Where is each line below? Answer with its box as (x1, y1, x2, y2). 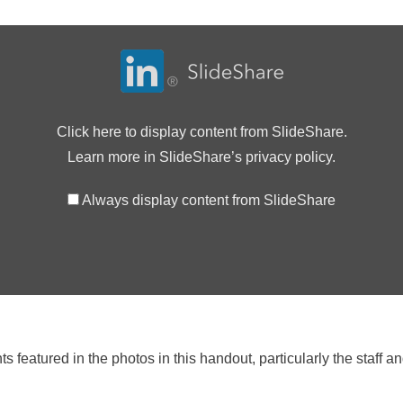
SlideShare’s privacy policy (159, 149, 332, 165)
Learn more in (67, 149, 159, 165)
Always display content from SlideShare (82, 193, 336, 208)
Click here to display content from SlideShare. (56, 124, 347, 139)
